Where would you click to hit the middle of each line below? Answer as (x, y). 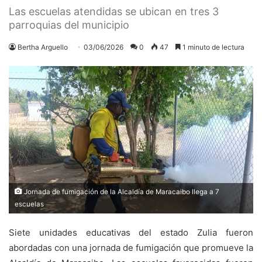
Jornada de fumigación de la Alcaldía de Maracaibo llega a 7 (121, 192)
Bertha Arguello (43, 47)
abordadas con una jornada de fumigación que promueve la (131, 247)
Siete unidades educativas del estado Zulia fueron (131, 232)
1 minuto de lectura (213, 47)
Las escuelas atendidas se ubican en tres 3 (114, 11)
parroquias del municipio (69, 25)
